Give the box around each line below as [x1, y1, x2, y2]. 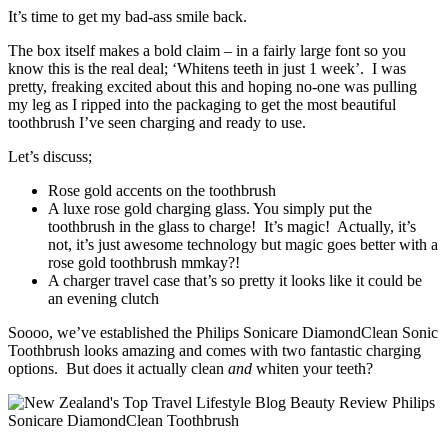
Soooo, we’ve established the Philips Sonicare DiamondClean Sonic [8, 323, 438, 341]
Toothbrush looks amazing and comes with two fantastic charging [8, 341, 421, 359]
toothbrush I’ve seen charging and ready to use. [8, 113, 306, 131]
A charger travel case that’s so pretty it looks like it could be [48, 271, 422, 289]
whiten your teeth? [252, 359, 373, 377]
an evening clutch [48, 289, 159, 307]
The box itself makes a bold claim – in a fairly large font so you [8, 41, 406, 59]
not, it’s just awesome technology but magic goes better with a [48, 235, 438, 253]
